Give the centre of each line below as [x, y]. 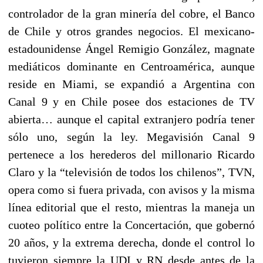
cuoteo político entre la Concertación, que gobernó [131, 225]
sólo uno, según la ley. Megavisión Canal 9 [131, 136]
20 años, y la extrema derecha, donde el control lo [131, 242]
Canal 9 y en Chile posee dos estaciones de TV [131, 101]
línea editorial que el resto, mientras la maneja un [131, 207]
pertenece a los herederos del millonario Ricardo [131, 154]
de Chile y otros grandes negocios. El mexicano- [131, 31]
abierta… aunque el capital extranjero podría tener [131, 119]
